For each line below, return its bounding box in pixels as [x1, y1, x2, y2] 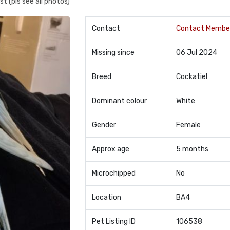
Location [91, 193, 121, 202]
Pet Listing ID [91, 217, 136, 226]
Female [176, 121, 201, 129]
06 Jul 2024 [176, 48, 217, 57]
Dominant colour [91, 97, 147, 105]
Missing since [91, 48, 135, 57]
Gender [91, 121, 116, 129]
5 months [176, 145, 208, 154]
